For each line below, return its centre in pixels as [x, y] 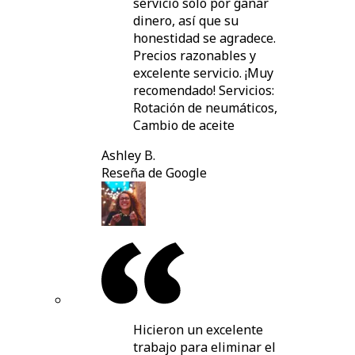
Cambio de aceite [184, 126]
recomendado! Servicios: [204, 91]
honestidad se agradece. [204, 38]
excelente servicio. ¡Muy [203, 73]
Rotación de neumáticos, [205, 108]
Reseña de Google [154, 173]
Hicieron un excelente [198, 330]
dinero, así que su [186, 21]
